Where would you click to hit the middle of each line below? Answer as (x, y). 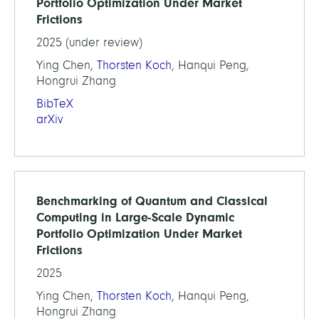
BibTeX (55, 104)
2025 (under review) (89, 42)
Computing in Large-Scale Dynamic (135, 217)
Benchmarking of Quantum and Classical (152, 201)
